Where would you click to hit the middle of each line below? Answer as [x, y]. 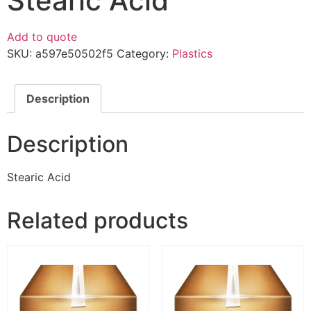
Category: [144, 54]
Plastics [192, 54]
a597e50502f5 [74, 54]
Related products [98, 221]
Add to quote [42, 37]
